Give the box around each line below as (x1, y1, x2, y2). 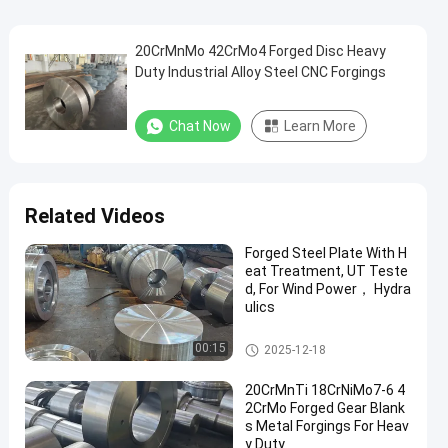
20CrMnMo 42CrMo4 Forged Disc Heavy (135, 43, 386, 59)
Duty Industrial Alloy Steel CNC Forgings (135, 64, 386, 80)
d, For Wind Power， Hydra (245, 281, 411, 297)
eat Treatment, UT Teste (245, 263, 408, 279)
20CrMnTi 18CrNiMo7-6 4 (245, 382, 405, 398)
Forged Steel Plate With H (245, 245, 407, 261)
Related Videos (25, 204, 165, 228)
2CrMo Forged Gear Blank (245, 400, 405, 416)
